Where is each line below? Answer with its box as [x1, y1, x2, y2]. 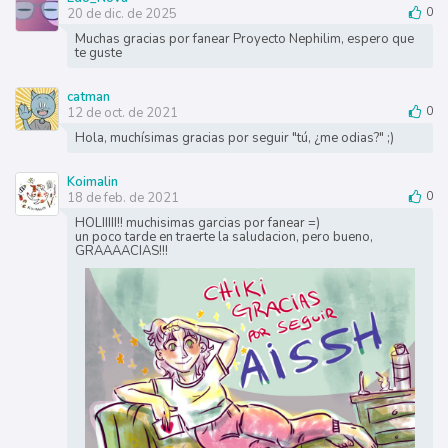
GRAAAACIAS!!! [74, 242, 168, 261]
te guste [74, 44, 122, 63]
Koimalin [66, 173, 118, 192]
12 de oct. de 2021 [66, 104, 178, 123]
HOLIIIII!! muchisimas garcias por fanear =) [74, 214, 320, 233]
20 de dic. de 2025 [66, 5, 177, 24]
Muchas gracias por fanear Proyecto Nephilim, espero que [74, 30, 414, 49]
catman [66, 88, 110, 107]
